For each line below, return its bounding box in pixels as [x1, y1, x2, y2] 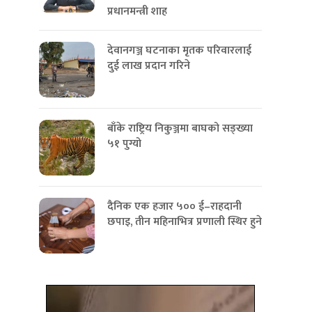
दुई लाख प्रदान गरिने [107, 56, 190, 75]
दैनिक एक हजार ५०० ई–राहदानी [107, 197, 242, 216]
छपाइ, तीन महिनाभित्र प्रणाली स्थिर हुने [107, 212, 262, 231]
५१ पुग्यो [107, 134, 141, 153]
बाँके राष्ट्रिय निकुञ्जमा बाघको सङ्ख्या [107, 119, 253, 138]
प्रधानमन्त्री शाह [107, 2, 167, 21]
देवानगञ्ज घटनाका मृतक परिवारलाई [107, 41, 251, 60]
